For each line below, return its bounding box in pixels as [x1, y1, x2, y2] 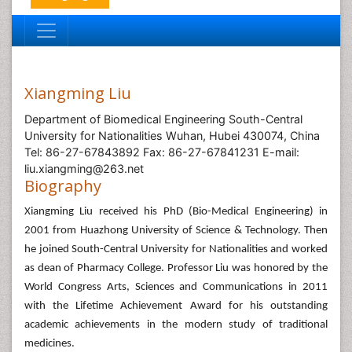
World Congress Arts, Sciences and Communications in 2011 [24, 281, 328, 293]
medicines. [24, 338, 75, 350]
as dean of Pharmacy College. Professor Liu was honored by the [24, 262, 328, 274]
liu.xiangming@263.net [24, 162, 144, 175]
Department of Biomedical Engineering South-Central [24, 112, 302, 126]
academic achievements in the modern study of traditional [24, 319, 328, 331]
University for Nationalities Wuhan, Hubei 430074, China [24, 129, 320, 142]
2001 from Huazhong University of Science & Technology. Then [24, 225, 328, 236]
